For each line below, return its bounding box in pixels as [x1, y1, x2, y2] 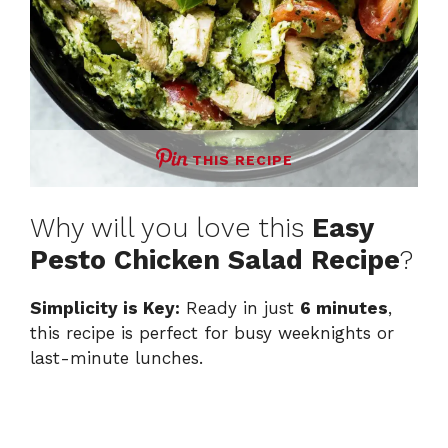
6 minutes [300, 298, 388, 319]
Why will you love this [30, 212, 312, 245]
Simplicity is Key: [30, 298, 180, 319]
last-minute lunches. [30, 348, 203, 369]
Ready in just [180, 298, 300, 319]
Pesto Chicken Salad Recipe [30, 244, 400, 277]
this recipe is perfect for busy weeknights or [30, 323, 394, 344]
